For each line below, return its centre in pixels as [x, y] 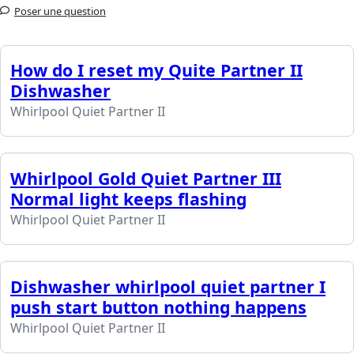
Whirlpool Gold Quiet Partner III [146, 179]
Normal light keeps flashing [128, 199]
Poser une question [60, 11]
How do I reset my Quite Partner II [156, 70]
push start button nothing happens [158, 307]
